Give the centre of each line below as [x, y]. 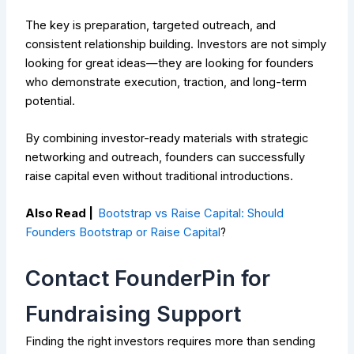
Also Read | [62, 214]
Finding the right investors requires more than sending [171, 341]
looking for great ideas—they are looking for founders [170, 63]
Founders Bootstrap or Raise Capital [123, 233]
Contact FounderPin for [148, 278]
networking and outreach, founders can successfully [166, 158]
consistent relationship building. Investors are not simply [176, 44]
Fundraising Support [134, 314]
